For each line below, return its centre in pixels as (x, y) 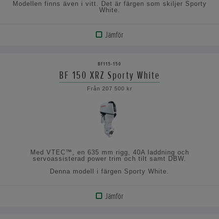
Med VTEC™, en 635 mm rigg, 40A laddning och (109, 152)
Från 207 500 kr (109, 88)
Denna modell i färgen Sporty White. (109, 171)
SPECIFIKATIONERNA (43, 97)
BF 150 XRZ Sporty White (109, 75)
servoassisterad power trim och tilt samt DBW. (109, 158)
